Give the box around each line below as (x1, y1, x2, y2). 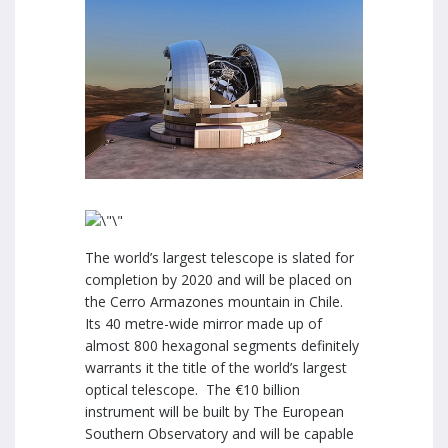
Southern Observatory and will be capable (85, 424, 354, 444)
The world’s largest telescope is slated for (85, 248, 354, 268)
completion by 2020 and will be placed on (85, 270, 352, 290)
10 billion (243, 380, 300, 400)
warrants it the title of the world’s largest (85, 358, 347, 378)
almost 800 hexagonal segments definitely (85, 336, 359, 356)
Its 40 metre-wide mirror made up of (85, 314, 322, 334)
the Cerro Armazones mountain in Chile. (85, 292, 347, 312)
